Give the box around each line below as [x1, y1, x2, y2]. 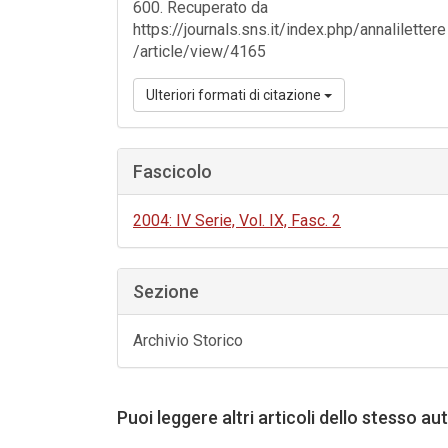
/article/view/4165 [133, 42, 266, 61]
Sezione [133, 281, 199, 302]
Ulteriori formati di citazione [146, 87, 324, 103]
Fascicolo [133, 161, 212, 182]
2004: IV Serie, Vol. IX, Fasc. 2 [133, 211, 341, 230]
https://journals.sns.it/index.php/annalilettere [133, 20, 446, 39]
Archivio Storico [133, 331, 243, 350]
